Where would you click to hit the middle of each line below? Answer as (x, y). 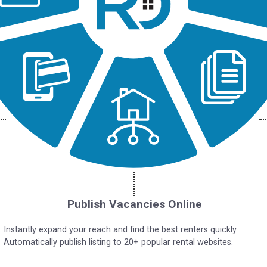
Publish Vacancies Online (135, 204)
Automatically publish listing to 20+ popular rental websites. (118, 242)
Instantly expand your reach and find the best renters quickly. (121, 230)
